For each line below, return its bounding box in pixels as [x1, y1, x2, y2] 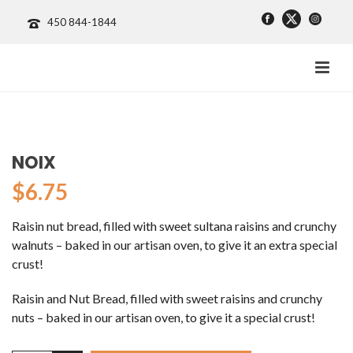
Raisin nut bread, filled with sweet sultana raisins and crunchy [12, 218, 336, 233]
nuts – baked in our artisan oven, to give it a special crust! [12, 310, 315, 325]
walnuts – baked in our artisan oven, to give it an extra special [12, 237, 337, 252]
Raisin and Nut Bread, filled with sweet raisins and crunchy [12, 291, 322, 306]
